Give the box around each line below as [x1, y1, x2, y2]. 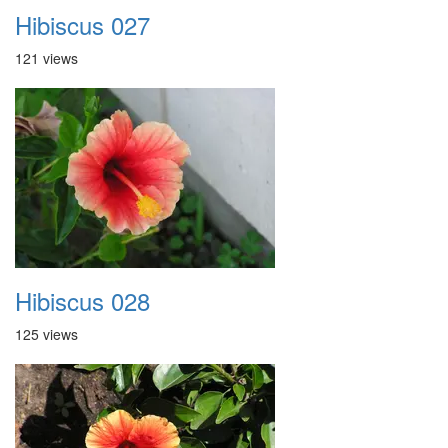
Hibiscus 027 [15, 7, 150, 42]
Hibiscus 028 [15, 283, 150, 318]
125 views [15, 324, 78, 344]
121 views [15, 48, 78, 68]
